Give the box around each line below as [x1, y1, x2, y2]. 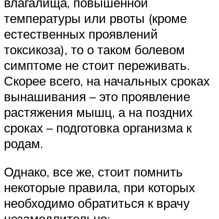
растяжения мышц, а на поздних [4, 104, 193, 120]
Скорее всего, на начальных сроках [4, 73, 210, 89]
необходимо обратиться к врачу [4, 195, 190, 211]
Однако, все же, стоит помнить [4, 163, 183, 179]
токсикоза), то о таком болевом [4, 42, 185, 58]
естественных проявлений [4, 26, 158, 42]
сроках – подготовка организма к [4, 120, 192, 136]
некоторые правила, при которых [4, 179, 195, 195]
